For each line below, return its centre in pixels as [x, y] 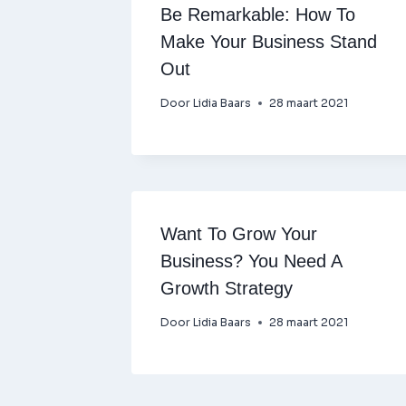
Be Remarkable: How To [258, 14]
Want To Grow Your [239, 234]
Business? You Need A [251, 261]
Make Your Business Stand [269, 42]
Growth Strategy [227, 288]
